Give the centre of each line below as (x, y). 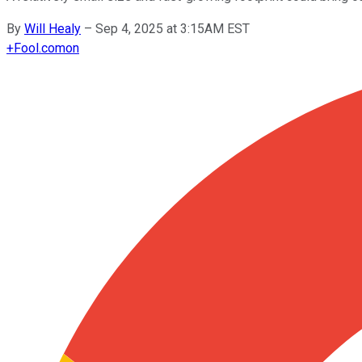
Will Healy (53, 28)
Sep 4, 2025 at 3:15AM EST (173, 28)
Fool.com (40, 48)
